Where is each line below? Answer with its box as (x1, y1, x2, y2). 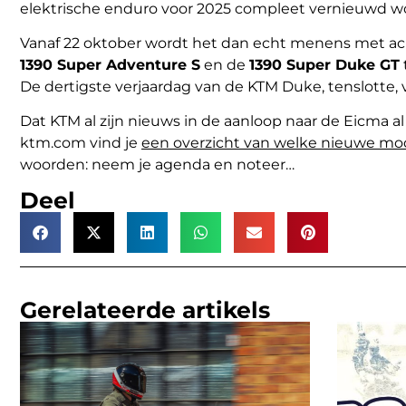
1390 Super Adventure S (20, 55, 200, 73)
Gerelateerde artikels (20, 295, 270, 324)
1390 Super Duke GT (249, 55, 400, 73)
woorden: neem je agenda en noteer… (20, 156, 302, 174)
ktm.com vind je (20, 134, 141, 152)
